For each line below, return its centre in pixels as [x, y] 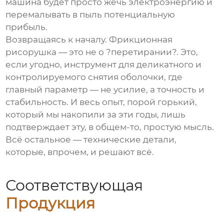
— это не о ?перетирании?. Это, [127, 52]
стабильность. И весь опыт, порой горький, [101, 102]
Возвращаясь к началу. [57, 40]
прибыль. [27, 27]
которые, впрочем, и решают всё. [80, 152]
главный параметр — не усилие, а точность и [105, 90]
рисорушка [31, 52]
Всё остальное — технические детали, [91, 140]
